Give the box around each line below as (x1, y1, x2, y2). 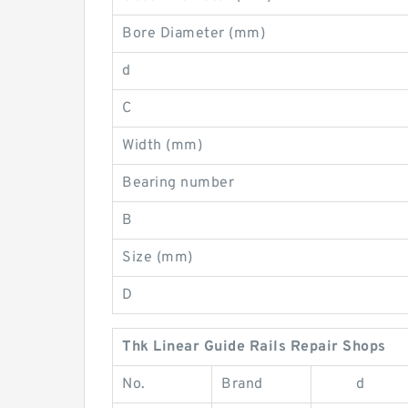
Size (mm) (122, 249, 193, 267)
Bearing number (122, 174, 234, 192)
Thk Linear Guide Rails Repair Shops (122, 338, 386, 356)
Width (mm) (122, 137, 202, 155)
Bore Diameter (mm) (122, 25, 265, 43)
